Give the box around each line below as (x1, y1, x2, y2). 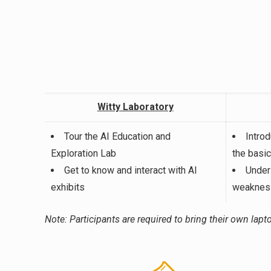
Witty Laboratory (97, 101, 174, 113)
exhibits (51, 181, 85, 194)
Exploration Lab (51, 148, 117, 160)
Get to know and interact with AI (64, 165, 198, 177)
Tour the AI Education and (64, 131, 171, 143)
